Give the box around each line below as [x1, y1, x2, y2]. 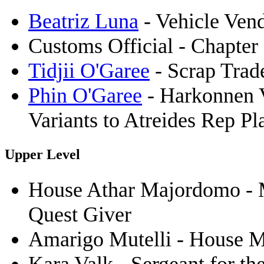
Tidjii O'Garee [28, 58, 150, 82]
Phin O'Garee [28, 83, 142, 107]
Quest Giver [28, 203, 131, 227]
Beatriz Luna [28, 9, 138, 33]
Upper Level [5, 147, 80, 163]
